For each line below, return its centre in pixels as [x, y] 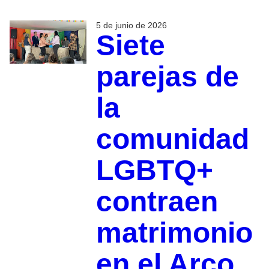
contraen [157, 202]
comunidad [172, 139]
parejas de [167, 77]
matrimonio [174, 233]
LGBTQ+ [154, 171]
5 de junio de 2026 [131, 26]
